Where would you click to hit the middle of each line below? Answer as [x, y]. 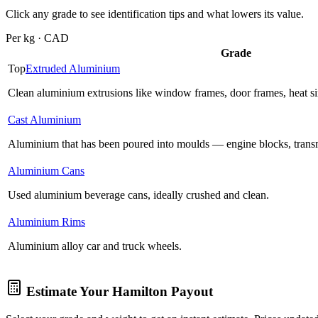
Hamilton [140, 292]
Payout [190, 292]
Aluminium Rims [46, 221]
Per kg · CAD [37, 38]
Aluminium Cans [46, 170]
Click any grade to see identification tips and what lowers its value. [155, 13]
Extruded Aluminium [73, 68]
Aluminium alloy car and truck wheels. [95, 246]
